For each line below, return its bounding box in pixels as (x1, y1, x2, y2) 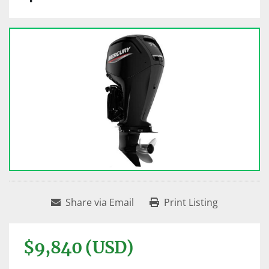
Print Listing (164, 196, 218, 210)
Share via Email (65, 196, 134, 210)
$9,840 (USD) (23, 237, 133, 259)
